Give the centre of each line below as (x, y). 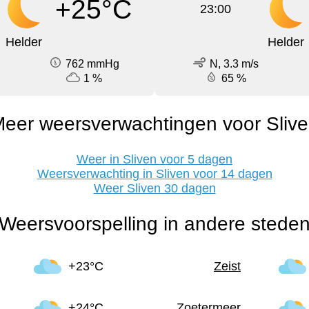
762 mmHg (92, 64)
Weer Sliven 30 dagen (154, 189)
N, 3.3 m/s (234, 64)
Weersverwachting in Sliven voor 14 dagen (154, 174)
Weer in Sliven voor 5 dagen (154, 160)
